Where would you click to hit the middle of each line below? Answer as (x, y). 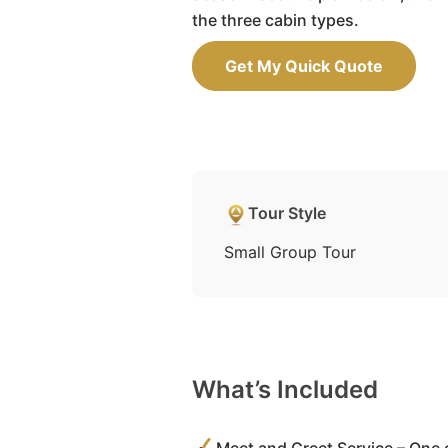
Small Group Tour (290, 252)
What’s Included (285, 389)
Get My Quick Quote (304, 66)
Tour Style (287, 213)
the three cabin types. (275, 20)
